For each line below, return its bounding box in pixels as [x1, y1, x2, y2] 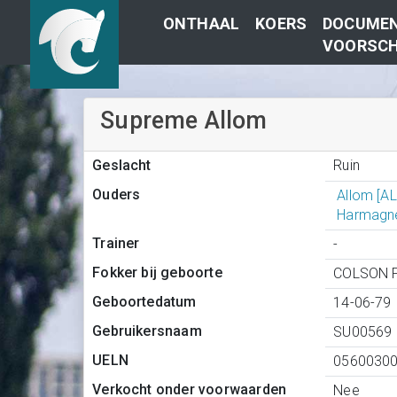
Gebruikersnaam [92, 323, 202, 340]
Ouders [92, 186, 141, 204]
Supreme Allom [100, 106, 268, 135]
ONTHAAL [162, 14, 240, 33]
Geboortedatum [92, 293, 197, 311]
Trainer [92, 235, 140, 253]
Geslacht [92, 157, 152, 175]
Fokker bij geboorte [92, 264, 222, 282]
